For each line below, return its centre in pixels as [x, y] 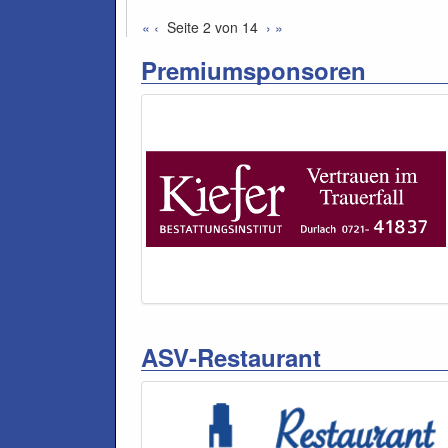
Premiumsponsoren [253, 70]
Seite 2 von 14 [212, 27]
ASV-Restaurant [231, 357]
